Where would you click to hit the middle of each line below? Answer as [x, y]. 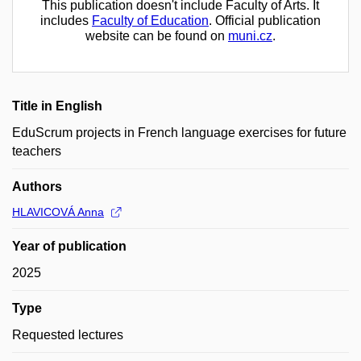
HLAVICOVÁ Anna [58, 212]
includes [66, 21]
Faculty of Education [150, 21]
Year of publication [69, 246]
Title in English [57, 106]
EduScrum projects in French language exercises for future [179, 133]
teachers [37, 151]
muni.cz [250, 36]
